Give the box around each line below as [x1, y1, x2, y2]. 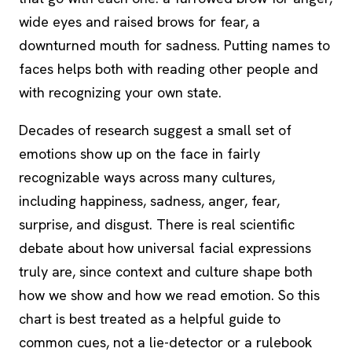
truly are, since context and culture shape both [19, 262, 313, 280]
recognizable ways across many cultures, [19, 168, 275, 186]
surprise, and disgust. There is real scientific [19, 215, 295, 233]
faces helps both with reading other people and [19, 60, 318, 78]
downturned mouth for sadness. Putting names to [19, 36, 330, 54]
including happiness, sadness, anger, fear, [19, 192, 280, 210]
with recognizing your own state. [19, 83, 222, 101]
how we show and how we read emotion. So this [19, 286, 320, 304]
